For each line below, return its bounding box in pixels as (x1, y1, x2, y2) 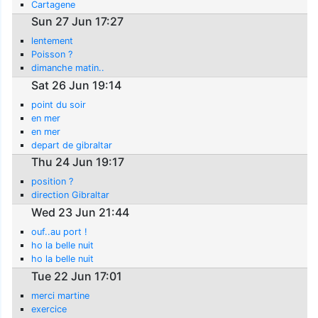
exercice (31, 303, 67, 314)
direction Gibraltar (31, 190, 110, 201)
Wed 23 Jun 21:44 (31, 205, 130, 220)
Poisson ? (31, 49, 73, 60)
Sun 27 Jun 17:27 (31, 14, 124, 29)
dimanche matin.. (31, 62, 105, 74)
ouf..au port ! (31, 226, 88, 238)
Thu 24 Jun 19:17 (31, 155, 125, 170)
